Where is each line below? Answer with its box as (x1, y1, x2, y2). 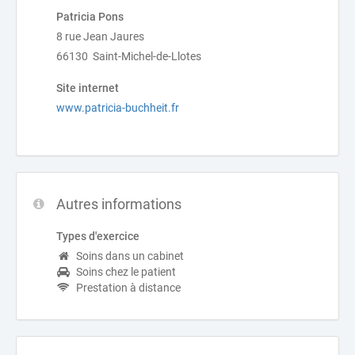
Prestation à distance (76, 281, 181, 294)
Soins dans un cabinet (76, 250, 184, 262)
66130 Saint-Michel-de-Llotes (56, 50, 201, 63)
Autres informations (56, 196, 181, 212)
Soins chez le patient (76, 265, 176, 278)
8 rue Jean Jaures (56, 30, 144, 43)
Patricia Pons (56, 10, 124, 23)
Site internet (56, 82, 119, 94)
